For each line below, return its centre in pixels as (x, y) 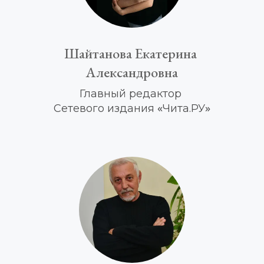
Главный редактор (132, 94)
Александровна (132, 72)
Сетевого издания (105, 108)
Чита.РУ (184, 108)
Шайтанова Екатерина (131, 53)
